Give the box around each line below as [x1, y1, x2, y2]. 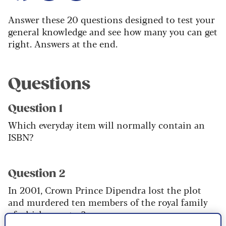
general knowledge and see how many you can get [8, 25, 217, 38]
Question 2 [8, 167, 65, 181]
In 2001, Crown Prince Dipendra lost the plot [8, 183, 201, 197]
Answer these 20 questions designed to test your [8, 13, 215, 26]
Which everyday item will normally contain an [8, 118, 205, 132]
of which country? [8, 207, 85, 221]
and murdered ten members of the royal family [8, 195, 208, 209]
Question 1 [8, 102, 63, 116]
